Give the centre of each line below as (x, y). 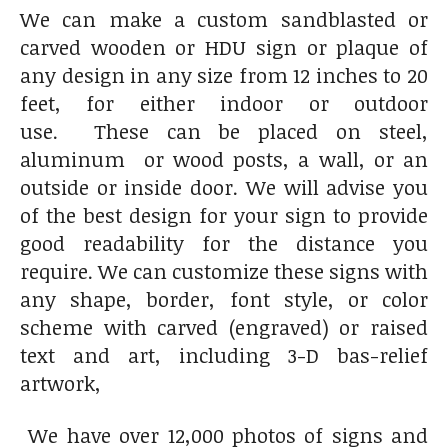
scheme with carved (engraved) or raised (224, 326)
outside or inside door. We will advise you (224, 186)
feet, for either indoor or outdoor (224, 102)
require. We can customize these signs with (224, 270)
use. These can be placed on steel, (224, 130)
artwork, (65, 382)
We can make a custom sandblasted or (224, 18)
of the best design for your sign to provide (224, 214)
